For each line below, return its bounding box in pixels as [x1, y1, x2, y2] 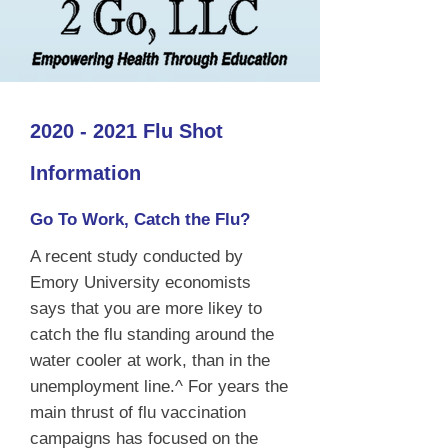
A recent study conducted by [30, 247, 243, 266]
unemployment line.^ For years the [30, 377, 288, 396]
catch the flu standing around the [30, 325, 274, 344]
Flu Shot [137, 120, 223, 142]
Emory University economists [30, 273, 251, 292]
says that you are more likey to [30, 299, 262, 318]
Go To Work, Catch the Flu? [30, 210, 250, 229]
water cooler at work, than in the [30, 351, 270, 370]
